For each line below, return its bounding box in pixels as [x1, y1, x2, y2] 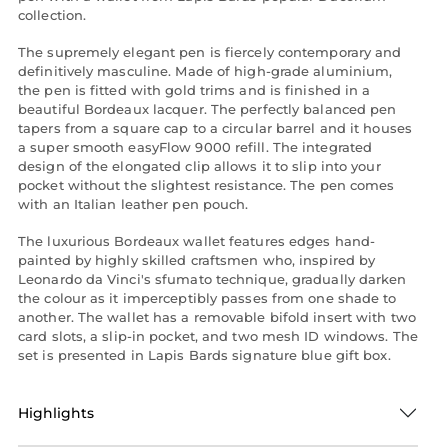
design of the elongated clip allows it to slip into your [18, 158, 381, 175]
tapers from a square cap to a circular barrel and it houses [18, 120, 412, 137]
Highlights [18, 404, 94, 423]
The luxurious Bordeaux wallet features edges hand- [18, 233, 376, 250]
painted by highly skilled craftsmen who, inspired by [18, 252, 376, 269]
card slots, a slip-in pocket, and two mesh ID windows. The [18, 328, 418, 345]
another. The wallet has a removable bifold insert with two [18, 309, 416, 326]
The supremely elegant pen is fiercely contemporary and [18, 44, 402, 61]
